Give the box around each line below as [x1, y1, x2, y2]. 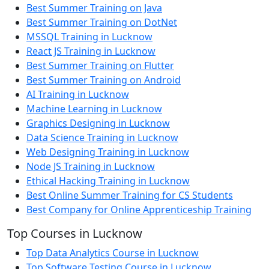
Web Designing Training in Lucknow [26, 145, 189, 159]
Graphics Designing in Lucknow [26, 116, 170, 130]
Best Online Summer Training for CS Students [26, 189, 233, 202]
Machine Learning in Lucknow [26, 102, 162, 116]
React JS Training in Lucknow [26, 44, 156, 58]
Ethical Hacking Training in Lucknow [26, 174, 190, 188]
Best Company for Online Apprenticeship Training [26, 203, 252, 217]
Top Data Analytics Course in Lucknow [26, 246, 199, 260]
